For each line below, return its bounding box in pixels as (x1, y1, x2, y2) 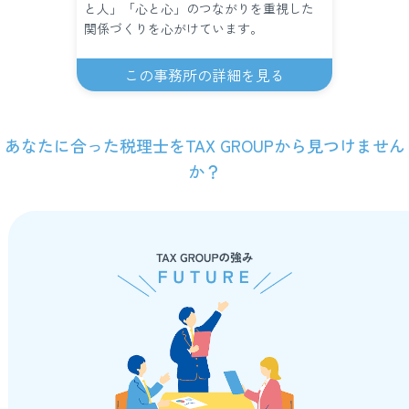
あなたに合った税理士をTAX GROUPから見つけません (4, 133, 405, 157)
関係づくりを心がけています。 (84, 19, 263, 37)
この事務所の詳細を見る (124, 64, 285, 86)
